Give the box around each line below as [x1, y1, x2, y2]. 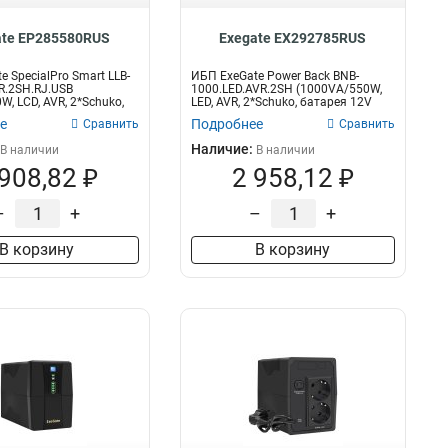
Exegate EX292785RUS [219, 30, 367, 46]
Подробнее [190, 116, 263, 132]
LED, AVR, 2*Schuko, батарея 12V [190, 95, 372, 109]
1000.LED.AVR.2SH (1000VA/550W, [190, 82, 382, 96]
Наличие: [190, 141, 256, 157]
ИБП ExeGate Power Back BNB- [190, 69, 359, 83]
